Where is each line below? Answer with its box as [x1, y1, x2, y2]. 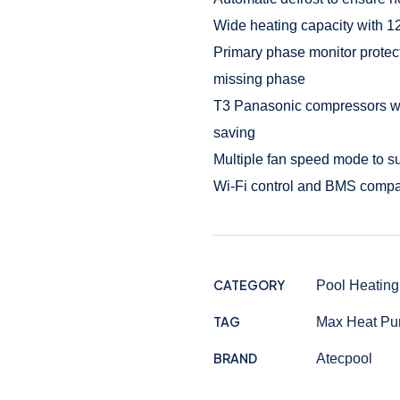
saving [213, 125, 255, 141]
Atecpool [316, 351, 372, 367]
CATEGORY [213, 277, 285, 294]
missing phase [213, 71, 305, 87]
